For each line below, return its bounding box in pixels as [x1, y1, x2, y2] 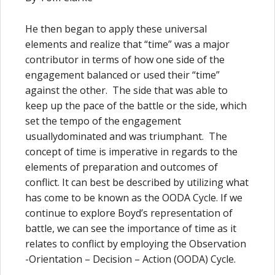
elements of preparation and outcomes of [25, 160, 218, 174]
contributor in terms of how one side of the [25, 53, 225, 66]
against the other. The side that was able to [25, 83, 228, 97]
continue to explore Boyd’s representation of [25, 206, 233, 220]
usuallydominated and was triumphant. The [25, 130, 227, 143]
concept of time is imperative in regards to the [25, 145, 238, 158]
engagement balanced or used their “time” [25, 68, 220, 82]
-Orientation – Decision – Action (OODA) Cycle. [25, 252, 236, 266]
